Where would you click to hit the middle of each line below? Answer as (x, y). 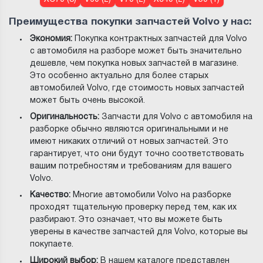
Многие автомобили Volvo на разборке (151, 195)
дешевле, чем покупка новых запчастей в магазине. (134, 63)
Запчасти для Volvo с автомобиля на (176, 117)
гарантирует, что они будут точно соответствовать (137, 154)
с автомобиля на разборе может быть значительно (136, 51)
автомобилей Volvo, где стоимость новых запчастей (137, 88)
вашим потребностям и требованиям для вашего (131, 166)
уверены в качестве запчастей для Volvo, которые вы (139, 232)
